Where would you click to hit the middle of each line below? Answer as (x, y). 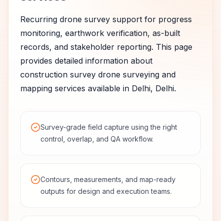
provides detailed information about (86, 61)
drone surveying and (136, 74)
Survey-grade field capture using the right (109, 127)
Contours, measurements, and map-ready (108, 179)
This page (173, 47)
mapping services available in (76, 88)
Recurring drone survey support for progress (106, 19)
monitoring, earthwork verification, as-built (100, 33)
